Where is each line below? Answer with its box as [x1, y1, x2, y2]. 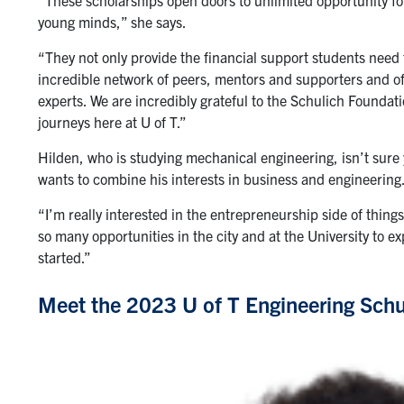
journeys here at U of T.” [38, 112, 187, 131]
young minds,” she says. [38, 12, 187, 31]
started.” [38, 247, 91, 266]
